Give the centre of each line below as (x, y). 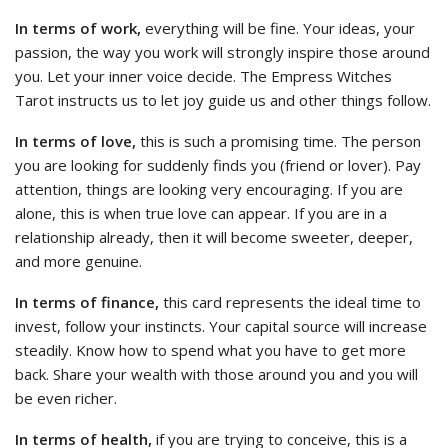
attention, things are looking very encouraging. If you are (209, 188)
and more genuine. (78, 260)
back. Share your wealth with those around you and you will (216, 373)
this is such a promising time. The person (278, 140)
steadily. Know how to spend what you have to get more (210, 349)
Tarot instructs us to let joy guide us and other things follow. (223, 99)
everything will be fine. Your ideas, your (278, 27)
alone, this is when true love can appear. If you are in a (201, 212)
